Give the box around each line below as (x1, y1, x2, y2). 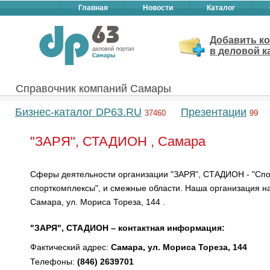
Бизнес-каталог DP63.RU (15, 106, 142, 118)
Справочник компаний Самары (16, 83, 171, 95)
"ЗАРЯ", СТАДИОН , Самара (30, 134, 206, 149)
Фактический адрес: (30, 242, 111, 252)
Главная (78, 4, 108, 12)
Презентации (181, 106, 246, 118)
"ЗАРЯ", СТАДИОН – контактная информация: (30, 223, 225, 233)
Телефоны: (30, 257, 77, 266)
